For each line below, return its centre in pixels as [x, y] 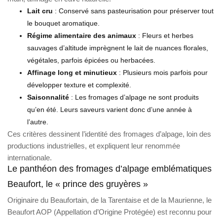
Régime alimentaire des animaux [82, 35]
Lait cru [40, 11]
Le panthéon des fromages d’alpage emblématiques [110, 168]
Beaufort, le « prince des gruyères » [78, 184]
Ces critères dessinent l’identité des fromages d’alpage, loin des [109, 134]
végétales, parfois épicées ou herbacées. [91, 60]
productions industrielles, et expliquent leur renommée [94, 146]
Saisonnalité [48, 97]
